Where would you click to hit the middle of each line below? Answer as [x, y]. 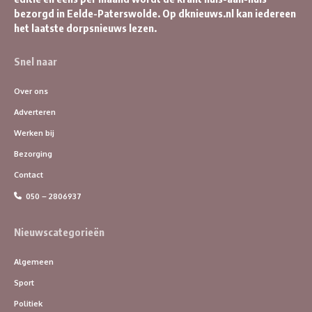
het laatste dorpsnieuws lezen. [85, 28]
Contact [29, 175]
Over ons [31, 92]
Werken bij [34, 133]
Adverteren [35, 112]
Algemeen [34, 262]
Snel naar [36, 62]
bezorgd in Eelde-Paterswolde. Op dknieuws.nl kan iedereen [155, 14]
